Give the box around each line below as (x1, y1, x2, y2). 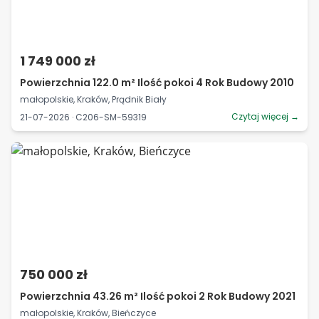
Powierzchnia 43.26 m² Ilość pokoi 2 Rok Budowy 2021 (20, 289, 296, 303)
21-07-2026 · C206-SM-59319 (20, 110, 147, 123)
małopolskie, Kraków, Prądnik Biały (20, 93, 167, 105)
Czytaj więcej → (231, 110, 299, 122)
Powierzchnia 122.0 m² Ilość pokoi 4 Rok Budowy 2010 (20, 75, 294, 90)
